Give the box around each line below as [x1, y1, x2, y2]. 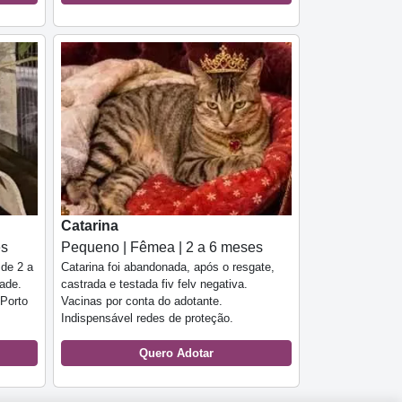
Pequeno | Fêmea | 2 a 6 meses [61, 239, 263, 255]
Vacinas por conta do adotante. [61, 293, 223, 308]
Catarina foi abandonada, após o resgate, [61, 259, 275, 274]
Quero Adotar [139, 345, 214, 360]
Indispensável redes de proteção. [61, 310, 237, 325]
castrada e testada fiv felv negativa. [61, 276, 248, 291]
